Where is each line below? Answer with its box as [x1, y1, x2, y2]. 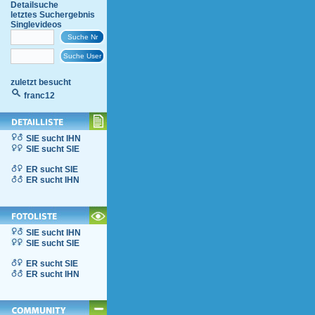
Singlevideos [11, 20, 62, 30]
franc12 [24, 91, 55, 101]
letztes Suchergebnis [11, 10, 95, 20]
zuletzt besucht [11, 77, 71, 87]
